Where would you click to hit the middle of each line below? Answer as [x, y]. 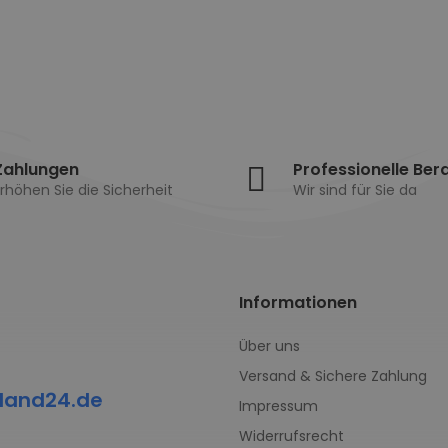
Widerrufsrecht [291, 435]
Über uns [269, 345]
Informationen [298, 302]
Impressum [278, 405]
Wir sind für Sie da [355, 190]
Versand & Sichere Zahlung [333, 375]
